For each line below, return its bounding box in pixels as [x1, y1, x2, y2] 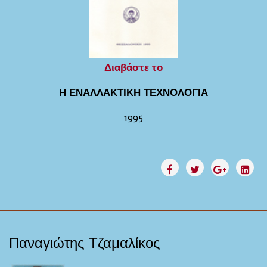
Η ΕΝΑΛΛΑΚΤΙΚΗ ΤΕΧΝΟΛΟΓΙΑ [59, 86, 208, 100]
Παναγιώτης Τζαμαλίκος [9, 234, 160, 253]
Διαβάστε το [104, 61, 163, 74]
